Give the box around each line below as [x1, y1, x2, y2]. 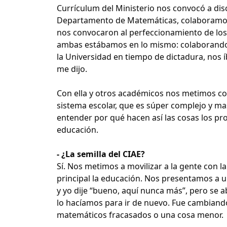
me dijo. [57, 63, 87, 74]
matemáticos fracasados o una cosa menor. [57, 209, 223, 220]
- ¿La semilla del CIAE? [57, 148, 145, 160]
